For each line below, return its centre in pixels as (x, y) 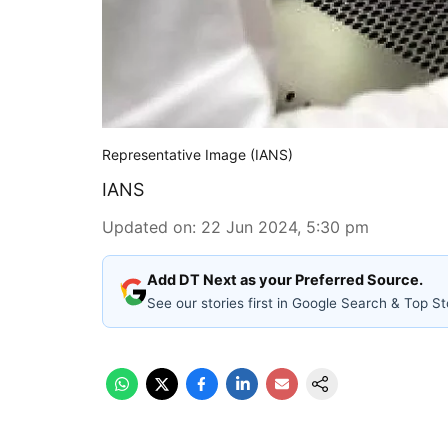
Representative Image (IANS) (197, 154)
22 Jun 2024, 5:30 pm (285, 227)
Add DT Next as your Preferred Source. (285, 280)
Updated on (147, 227)
